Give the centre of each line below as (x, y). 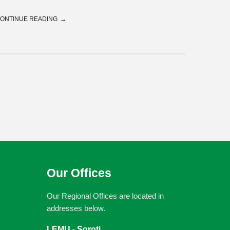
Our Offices (79, 173)
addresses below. (76, 208)
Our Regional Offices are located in (105, 196)
